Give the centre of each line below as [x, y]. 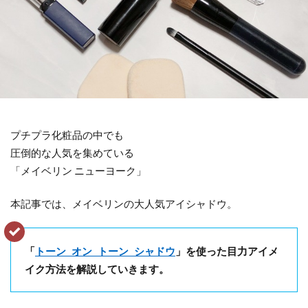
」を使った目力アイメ [227, 251]
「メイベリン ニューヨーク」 [78, 170]
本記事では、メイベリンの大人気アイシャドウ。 [124, 203]
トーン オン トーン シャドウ [105, 251]
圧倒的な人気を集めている [72, 153]
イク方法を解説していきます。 [97, 268]
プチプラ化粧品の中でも [67, 135]
